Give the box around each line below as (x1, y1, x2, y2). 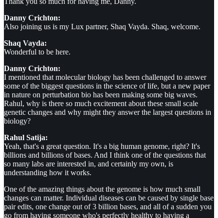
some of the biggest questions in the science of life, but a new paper (4, 82, 210, 91)
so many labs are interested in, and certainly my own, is (4, 160, 173, 168)
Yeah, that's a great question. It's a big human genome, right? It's (4, 142, 200, 151)
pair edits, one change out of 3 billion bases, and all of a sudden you (4, 202, 212, 211)
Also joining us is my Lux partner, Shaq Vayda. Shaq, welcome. (4, 22, 200, 31)
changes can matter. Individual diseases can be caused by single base (4, 194, 214, 202)
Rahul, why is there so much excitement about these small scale (4, 99, 198, 108)
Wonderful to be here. (4, 48, 71, 56)
